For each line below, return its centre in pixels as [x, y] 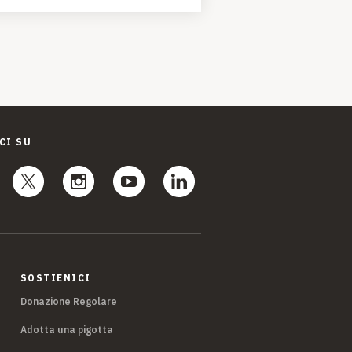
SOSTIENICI [55, 278]
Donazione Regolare [68, 302]
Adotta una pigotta [66, 330]
